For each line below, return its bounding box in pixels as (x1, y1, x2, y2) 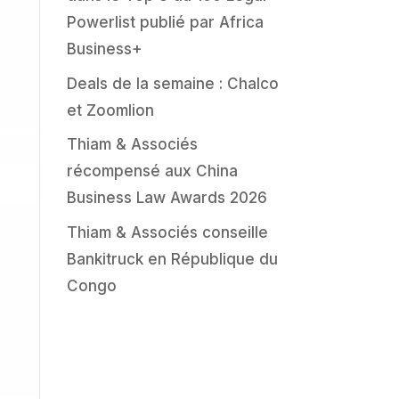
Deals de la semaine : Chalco (66, 74, 279, 93)
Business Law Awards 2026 (66, 189, 267, 208)
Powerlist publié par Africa (66, 13, 264, 32)
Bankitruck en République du (66, 249, 278, 268)
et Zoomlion (66, 101, 154, 119)
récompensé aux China (66, 162, 238, 181)
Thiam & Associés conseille (66, 223, 268, 241)
